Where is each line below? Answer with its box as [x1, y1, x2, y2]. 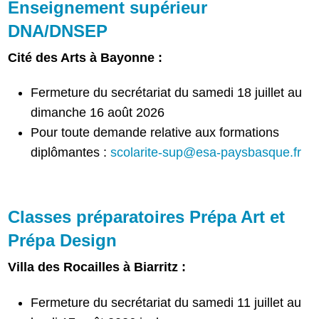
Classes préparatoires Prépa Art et [8, 207, 286, 227]
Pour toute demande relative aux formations [31, 125, 280, 140]
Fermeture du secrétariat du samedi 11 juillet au [31, 295, 302, 310]
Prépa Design [8, 231, 117, 251]
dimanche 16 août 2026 [31, 105, 165, 120]
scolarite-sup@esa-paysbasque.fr [110, 145, 302, 160]
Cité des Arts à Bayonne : [8, 50, 163, 65]
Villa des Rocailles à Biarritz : [8, 260, 187, 275]
